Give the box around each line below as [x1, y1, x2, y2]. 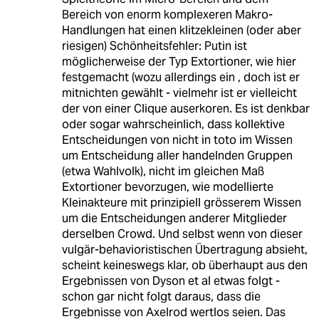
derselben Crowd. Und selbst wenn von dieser [61, 226, 303, 242]
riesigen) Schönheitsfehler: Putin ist [61, 38, 247, 54]
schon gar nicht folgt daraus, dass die [61, 289, 261, 305]
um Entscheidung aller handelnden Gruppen [61, 148, 293, 164]
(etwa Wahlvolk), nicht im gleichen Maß [61, 164, 264, 179]
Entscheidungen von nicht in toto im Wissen [61, 132, 293, 148]
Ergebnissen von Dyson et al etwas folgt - [61, 273, 280, 289]
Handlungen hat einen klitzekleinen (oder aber [61, 23, 301, 38]
